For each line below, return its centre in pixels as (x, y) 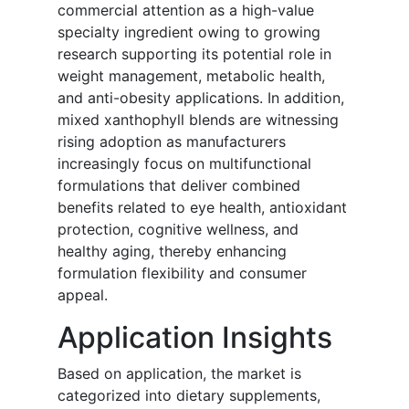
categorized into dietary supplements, (189, 396)
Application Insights (195, 338)
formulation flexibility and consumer (182, 273)
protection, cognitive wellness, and (178, 230)
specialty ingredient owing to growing (189, 32)
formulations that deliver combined (179, 186)
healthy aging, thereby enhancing (172, 252)
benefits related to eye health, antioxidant (202, 208)
